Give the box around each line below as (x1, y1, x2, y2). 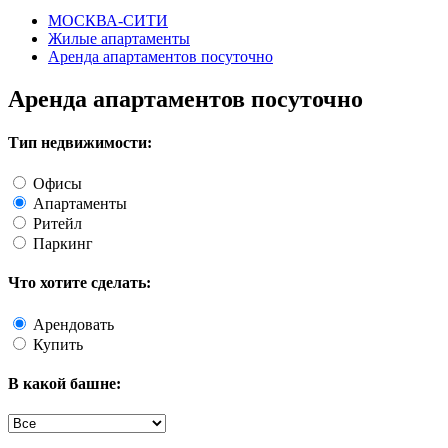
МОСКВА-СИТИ (48, 11, 168, 29)
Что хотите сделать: (8, 274, 151, 292)
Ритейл (33, 215, 82, 233)
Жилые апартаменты (48, 29, 190, 47)
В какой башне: (8, 374, 121, 392)
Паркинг (33, 235, 93, 253)
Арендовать (33, 315, 114, 333)
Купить (33, 335, 83, 353)
